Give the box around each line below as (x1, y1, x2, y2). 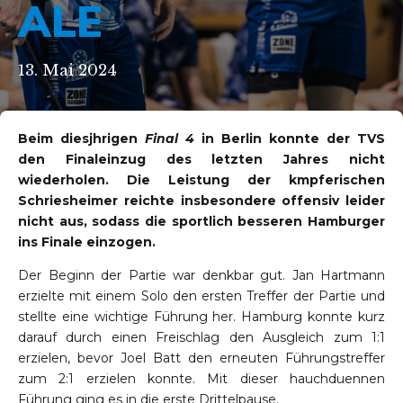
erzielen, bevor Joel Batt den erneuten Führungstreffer (18, 350, 385, 367)
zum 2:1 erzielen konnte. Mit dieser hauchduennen (18, 371, 385, 388)
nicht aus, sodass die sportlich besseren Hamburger (18, 213, 385, 230)
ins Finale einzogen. (18, 234, 156, 251)
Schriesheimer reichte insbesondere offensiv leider (18, 193, 385, 210)
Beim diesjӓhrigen (18, 130, 145, 148)
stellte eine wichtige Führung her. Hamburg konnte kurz (18, 309, 385, 326)
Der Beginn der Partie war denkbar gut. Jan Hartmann (18, 267, 385, 284)
